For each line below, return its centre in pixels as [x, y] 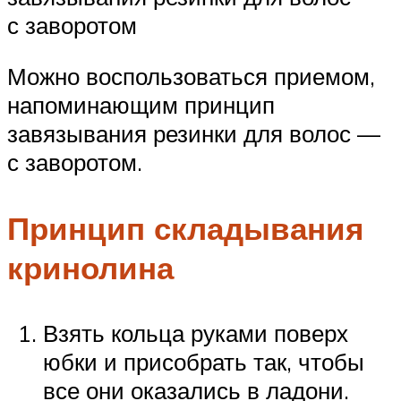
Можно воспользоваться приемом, [191, 77]
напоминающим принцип [141, 105]
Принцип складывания [185, 228]
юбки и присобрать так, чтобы [204, 361]
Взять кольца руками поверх [196, 333]
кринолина [90, 267]
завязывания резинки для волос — [194, 134]
